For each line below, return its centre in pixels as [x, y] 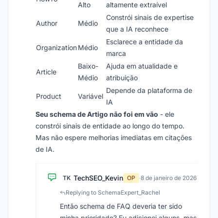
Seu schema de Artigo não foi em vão [97, 114]
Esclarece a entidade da [145, 42]
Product [49, 96]
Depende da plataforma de [149, 90]
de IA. [45, 149]
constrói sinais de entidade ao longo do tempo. [110, 126]
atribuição [122, 78]
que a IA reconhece [137, 29]
